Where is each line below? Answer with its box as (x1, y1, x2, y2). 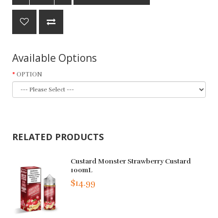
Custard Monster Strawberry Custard (71, 157, 191, 165)
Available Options (12, 51, 97, 65)
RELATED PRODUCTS (12, 130, 104, 143)
